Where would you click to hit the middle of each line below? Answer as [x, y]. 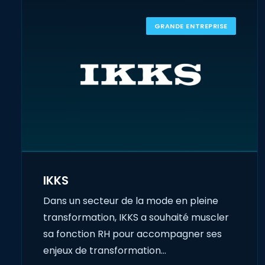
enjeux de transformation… [105, 251]
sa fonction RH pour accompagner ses [132, 234]
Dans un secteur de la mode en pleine [131, 201]
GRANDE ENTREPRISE [191, 26]
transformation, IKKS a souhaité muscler [136, 218]
